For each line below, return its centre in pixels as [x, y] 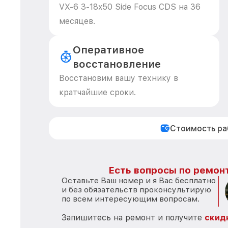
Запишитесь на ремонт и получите [133, 218]
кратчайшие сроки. [97, 92]
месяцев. [77, 21]
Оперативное [108, 50]
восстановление [117, 64]
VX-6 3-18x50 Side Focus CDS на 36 [130, 7]
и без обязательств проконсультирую [136, 190]
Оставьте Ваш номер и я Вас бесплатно [139, 180]
